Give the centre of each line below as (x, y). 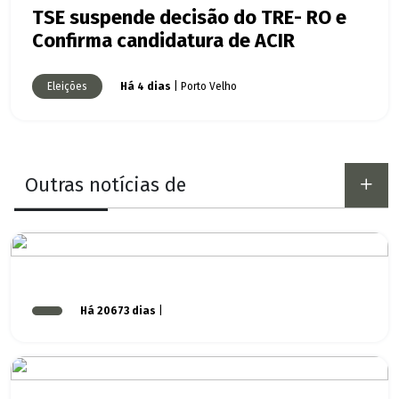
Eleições (67, 87)
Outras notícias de (106, 186)
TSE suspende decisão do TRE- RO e (189, 18)
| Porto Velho (204, 87)
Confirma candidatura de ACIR (163, 41)
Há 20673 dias (118, 311)
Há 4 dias (146, 87)
